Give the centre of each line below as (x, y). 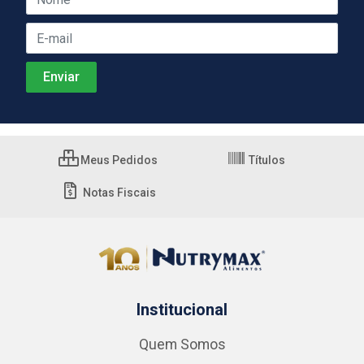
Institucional (182, 310)
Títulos (266, 160)
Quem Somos (182, 344)
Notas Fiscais (118, 193)
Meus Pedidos (118, 160)
